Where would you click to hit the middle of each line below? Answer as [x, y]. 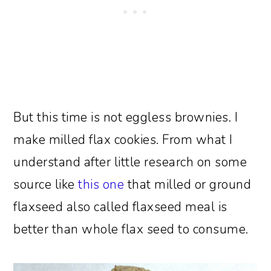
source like [46, 184]
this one [101, 184]
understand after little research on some [130, 162]
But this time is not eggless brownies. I [126, 117]
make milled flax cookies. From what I [123, 139]
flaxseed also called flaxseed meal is [120, 207]
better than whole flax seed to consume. [131, 229]
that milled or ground [188, 184]
